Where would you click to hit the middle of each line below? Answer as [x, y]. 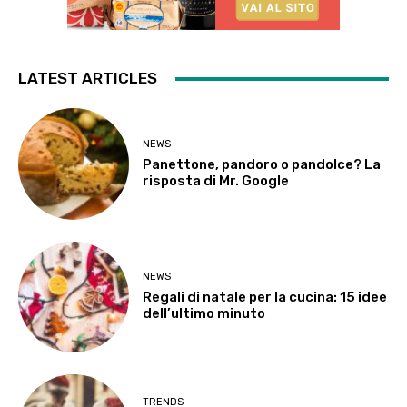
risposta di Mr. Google [216, 180]
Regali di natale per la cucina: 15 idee [265, 298]
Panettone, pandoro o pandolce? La [262, 164]
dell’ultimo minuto [204, 314]
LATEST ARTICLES [88, 79]
